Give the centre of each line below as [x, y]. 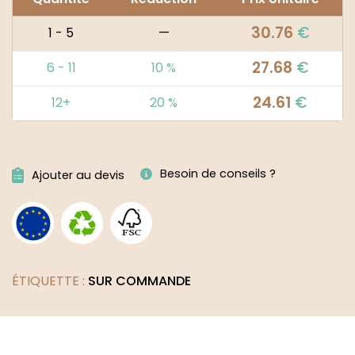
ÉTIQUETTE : [50, 281]
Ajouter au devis [78, 175]
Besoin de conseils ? [218, 173]
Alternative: [48, 149]
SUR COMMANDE [139, 281]
